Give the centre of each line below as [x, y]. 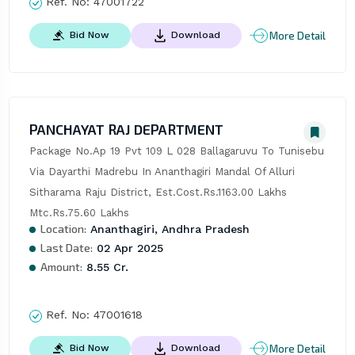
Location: [63, 229]
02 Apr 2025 [128, 248]
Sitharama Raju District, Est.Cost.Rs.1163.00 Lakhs [158, 193]
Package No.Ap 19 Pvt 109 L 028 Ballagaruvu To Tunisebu [176, 151]
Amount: [61, 267]
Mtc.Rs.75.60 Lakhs [79, 213]
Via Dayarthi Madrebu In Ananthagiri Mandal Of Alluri [162, 172]
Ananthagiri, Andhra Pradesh [168, 229]
